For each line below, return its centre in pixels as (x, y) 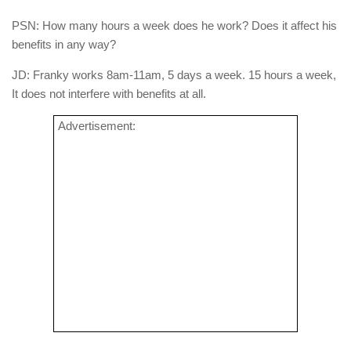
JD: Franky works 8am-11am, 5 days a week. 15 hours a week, (174, 75)
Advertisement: (97, 126)
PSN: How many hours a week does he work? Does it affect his (174, 26)
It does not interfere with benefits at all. (109, 94)
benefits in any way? (64, 45)
